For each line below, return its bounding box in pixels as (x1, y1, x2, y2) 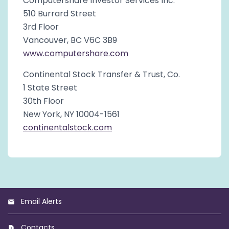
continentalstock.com (23, 121, 112, 133)
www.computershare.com (23, 47, 128, 59)
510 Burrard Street (23, 7, 96, 19)
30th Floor (23, 95, 64, 107)
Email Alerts (21, 196, 62, 207)
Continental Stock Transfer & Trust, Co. (23, 68, 180, 80)
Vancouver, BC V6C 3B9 (23, 34, 117, 46)
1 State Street (23, 81, 77, 94)
